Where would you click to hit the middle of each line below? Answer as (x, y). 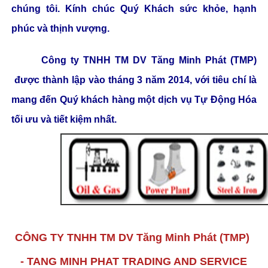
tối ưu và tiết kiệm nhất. (64, 119)
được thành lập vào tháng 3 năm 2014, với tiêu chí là (134, 80)
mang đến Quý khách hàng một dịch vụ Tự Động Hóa (134, 100)
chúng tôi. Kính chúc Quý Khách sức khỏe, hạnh (134, 9)
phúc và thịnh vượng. (60, 28)
